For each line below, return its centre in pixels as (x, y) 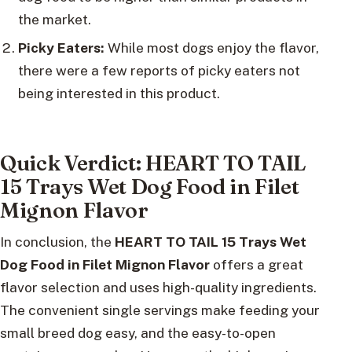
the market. (54, 20)
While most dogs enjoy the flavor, (211, 48)
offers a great (257, 265)
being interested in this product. (119, 93)
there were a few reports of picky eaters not (159, 71)
